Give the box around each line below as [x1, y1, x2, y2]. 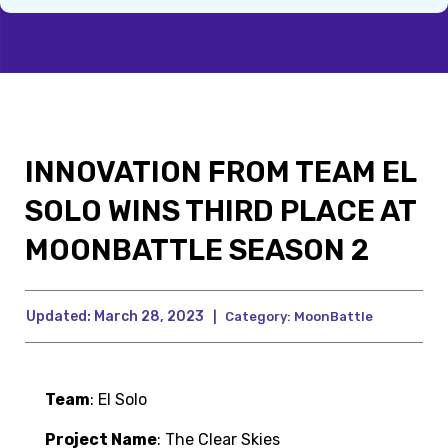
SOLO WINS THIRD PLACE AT [25, 194, 416, 229]
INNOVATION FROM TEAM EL [25, 155, 416, 190]
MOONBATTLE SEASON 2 [25, 233, 369, 268]
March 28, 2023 [91, 308, 204, 326]
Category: [225, 309, 291, 325]
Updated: [26, 308, 91, 326]
